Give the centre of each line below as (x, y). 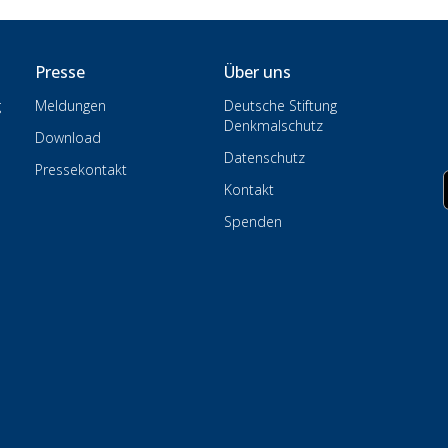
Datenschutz (264, 157)
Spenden (252, 221)
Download (67, 137)
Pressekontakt (80, 169)
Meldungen (70, 105)
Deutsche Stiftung (280, 105)
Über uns (257, 72)
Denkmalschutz (273, 125)
